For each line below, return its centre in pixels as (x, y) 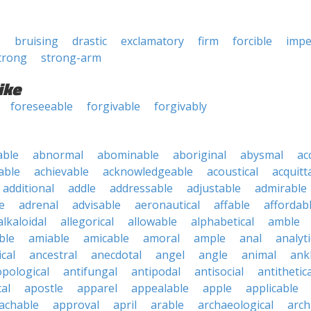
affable (232, 205)
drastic (90, 41)
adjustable (214, 188)
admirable (281, 188)
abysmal (262, 155)
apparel (97, 288)
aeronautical (167, 205)
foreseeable (42, 106)
